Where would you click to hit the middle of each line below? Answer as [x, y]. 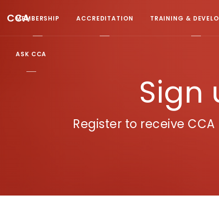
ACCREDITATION [105, 18]
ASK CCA [31, 54]
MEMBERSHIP [38, 18]
